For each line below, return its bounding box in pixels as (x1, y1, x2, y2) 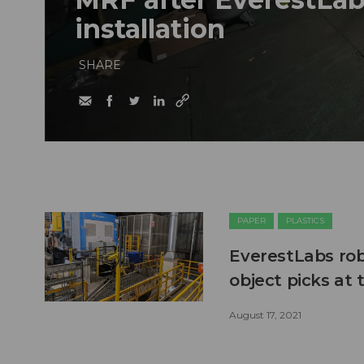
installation (75, 13, 225, 45)
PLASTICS (286, 215, 325, 227)
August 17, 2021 (229, 308, 302, 321)
